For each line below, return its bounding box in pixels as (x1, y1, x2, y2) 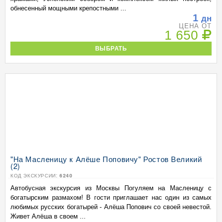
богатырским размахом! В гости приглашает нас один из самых (10, 194, 212, 201)
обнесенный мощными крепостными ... (10, 4, 126, 12)
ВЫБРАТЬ (95, 45, 127, 52)
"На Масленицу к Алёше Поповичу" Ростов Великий (10, 154, 202, 164)
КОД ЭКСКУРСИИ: (10, 172, 59, 179)
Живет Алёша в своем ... (10, 213, 86, 220)
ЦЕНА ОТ (178, 22, 212, 30)
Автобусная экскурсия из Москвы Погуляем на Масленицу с (10, 184, 212, 192)
